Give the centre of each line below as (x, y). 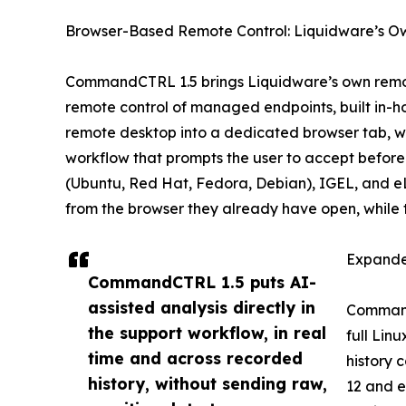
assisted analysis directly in (202, 308)
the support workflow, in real (207, 333)
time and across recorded (195, 358)
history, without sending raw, (208, 384)
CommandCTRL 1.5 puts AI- (202, 282)
